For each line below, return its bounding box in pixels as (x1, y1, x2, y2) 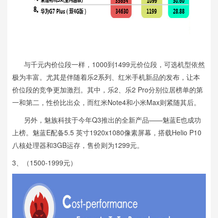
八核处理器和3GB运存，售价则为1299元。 (12, 140, 144, 150)
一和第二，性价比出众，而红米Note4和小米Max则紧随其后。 (12, 97, 200, 107)
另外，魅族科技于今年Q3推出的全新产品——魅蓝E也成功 (12, 115, 201, 125)
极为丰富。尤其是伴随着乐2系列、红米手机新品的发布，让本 (12, 72, 200, 82)
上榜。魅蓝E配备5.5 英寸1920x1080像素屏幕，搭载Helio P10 (12, 127, 201, 137)
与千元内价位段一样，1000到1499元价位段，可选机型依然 (12, 59, 205, 69)
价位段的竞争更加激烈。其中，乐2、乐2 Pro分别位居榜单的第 (12, 85, 203, 94)
